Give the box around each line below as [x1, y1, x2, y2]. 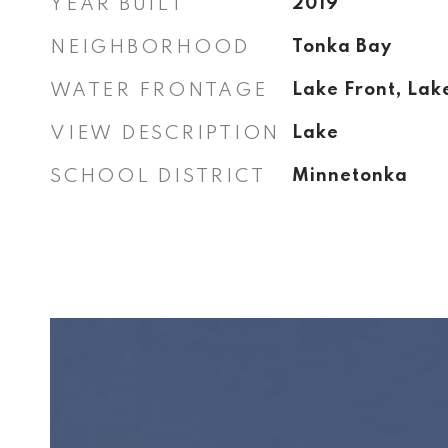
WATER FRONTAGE [50, 81, 268, 100]
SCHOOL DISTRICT [50, 167, 266, 186]
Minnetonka [291, 167, 408, 185]
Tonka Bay [291, 38, 392, 56]
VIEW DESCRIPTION [50, 124, 280, 143]
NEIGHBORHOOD [50, 38, 250, 57]
